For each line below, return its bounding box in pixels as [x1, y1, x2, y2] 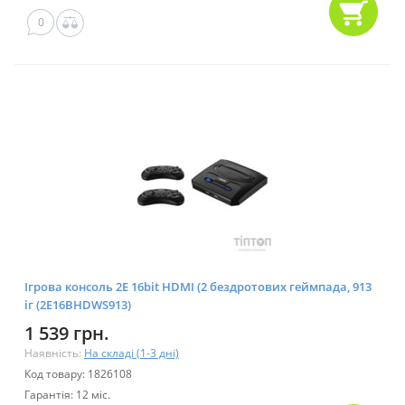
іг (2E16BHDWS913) [24, 297, 131, 314]
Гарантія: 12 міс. [24, 387, 110, 403]
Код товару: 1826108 [24, 366, 132, 382]
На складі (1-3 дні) [84, 345, 179, 362]
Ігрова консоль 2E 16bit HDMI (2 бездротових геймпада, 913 [24, 278, 372, 296]
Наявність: [24, 345, 84, 362]
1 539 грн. [24, 321, 109, 346]
